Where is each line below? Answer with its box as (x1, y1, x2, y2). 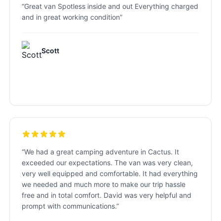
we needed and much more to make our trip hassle (21, 180, 185, 188)
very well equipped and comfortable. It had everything (21, 169, 198, 178)
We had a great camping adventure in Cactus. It (24, 147, 179, 156)
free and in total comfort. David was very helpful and (21, 191, 191, 199)
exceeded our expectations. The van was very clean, (21, 158, 193, 167)
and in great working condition (21, 13, 120, 21)
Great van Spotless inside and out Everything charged (24, 2, 198, 10)
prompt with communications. (21, 202, 116, 210)
